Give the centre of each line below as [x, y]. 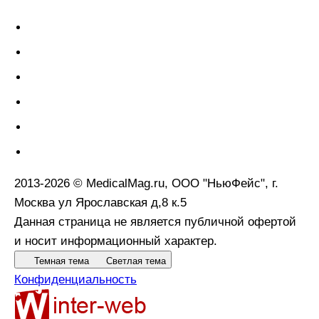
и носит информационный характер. [116, 241]
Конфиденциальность [75, 280]
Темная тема [62, 261]
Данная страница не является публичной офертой [155, 222]
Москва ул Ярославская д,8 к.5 [100, 203]
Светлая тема [136, 261]
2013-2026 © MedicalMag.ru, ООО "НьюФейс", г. [146, 184]
